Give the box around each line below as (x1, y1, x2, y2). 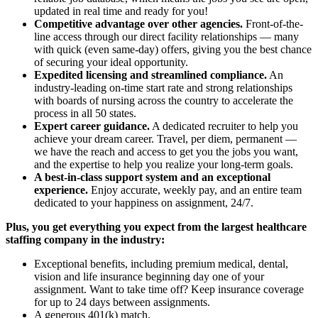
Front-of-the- (243, 17, 303, 30)
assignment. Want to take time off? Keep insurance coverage (34, 283, 304, 295)
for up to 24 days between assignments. (34, 295, 210, 308)
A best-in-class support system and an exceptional (34, 170, 270, 183)
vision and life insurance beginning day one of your (34, 270, 264, 283)
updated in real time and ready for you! (34, 4, 208, 17)
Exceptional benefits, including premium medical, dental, (34, 257, 288, 270)
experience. (34, 183, 88, 196)
